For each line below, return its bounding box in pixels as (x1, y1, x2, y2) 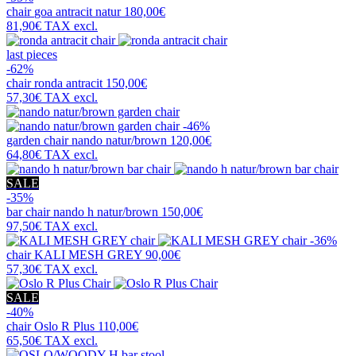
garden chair (6, 133, 72, 148)
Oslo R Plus (34, 319, 95, 334)
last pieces (6, 48, 57, 62)
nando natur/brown (72, 133, 167, 148)
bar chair (6, 205, 53, 219)
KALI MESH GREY (34, 248, 142, 262)
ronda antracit (34, 76, 103, 91)
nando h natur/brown (53, 205, 158, 219)
